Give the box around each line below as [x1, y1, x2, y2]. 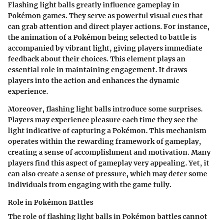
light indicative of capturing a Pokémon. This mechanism [8, 126, 206, 135]
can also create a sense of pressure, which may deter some [8, 169, 207, 178]
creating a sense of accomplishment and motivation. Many [8, 147, 211, 157]
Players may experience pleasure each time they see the [8, 115, 198, 124]
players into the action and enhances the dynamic [8, 76, 179, 85]
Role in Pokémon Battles [8, 197, 93, 207]
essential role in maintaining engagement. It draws [8, 65, 187, 74]
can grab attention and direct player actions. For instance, [8, 22, 210, 31]
